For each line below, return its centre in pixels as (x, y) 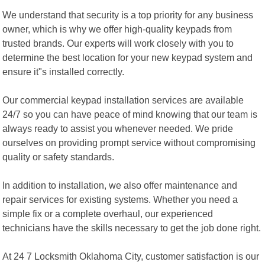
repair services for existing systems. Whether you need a (120, 199)
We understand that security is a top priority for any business (128, 14)
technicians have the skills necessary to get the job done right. (132, 227)
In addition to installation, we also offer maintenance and (120, 185)
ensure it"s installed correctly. (64, 71)
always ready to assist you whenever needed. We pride (118, 128)
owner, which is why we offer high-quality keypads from (117, 29)
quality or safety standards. (59, 156)
